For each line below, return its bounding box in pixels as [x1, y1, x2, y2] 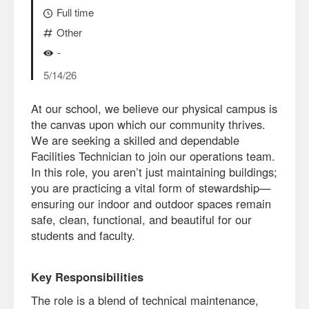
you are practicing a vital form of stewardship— [31, 179, 271, 196]
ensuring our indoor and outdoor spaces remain [31, 195, 271, 212]
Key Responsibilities [31, 268, 143, 285]
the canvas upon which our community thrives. [31, 116, 266, 132]
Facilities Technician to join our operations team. [31, 148, 275, 164]
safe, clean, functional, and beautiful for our [31, 211, 252, 228]
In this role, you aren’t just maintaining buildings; [31, 163, 277, 180]
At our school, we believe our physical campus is [31, 100, 277, 117]
